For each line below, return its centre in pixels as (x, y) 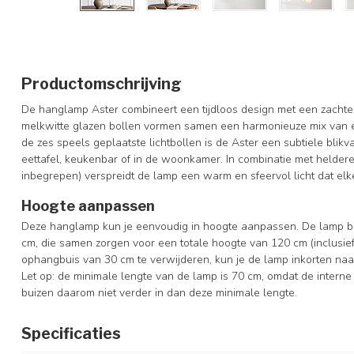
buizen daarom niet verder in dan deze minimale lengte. (159, 292)
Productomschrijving (102, 84)
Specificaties (71, 333)
